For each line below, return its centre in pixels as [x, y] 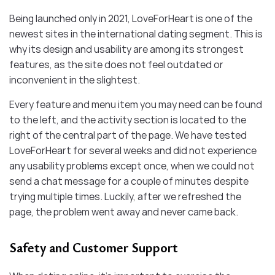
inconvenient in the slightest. [75, 80]
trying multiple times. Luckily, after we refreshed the [125, 197]
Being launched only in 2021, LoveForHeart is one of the [131, 19]
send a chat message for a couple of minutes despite [129, 181]
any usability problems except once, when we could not [132, 166]
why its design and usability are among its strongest [126, 49]
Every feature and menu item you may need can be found [136, 105]
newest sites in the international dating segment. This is [136, 34]
